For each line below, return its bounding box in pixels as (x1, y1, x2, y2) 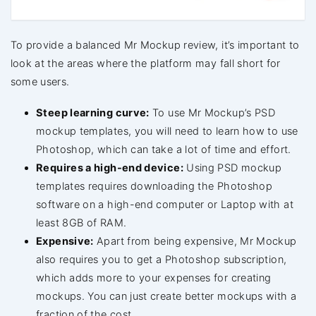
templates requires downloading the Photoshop (36, 179, 273, 193)
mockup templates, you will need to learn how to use (36, 124, 298, 138)
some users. (10, 75, 70, 88)
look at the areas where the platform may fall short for (10, 56, 281, 70)
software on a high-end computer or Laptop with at (36, 197, 293, 211)
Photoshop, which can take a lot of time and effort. (36, 142, 291, 156)
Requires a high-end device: (36, 161, 183, 174)
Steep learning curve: (36, 106, 150, 119)
